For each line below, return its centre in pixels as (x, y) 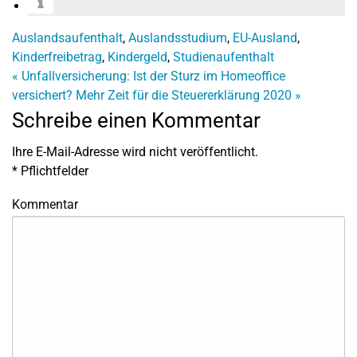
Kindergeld (137, 57)
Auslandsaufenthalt (67, 37)
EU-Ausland (265, 37)
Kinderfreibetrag (57, 57)
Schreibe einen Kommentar (136, 120)
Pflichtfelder (53, 171)
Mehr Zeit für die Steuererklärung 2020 (185, 95)
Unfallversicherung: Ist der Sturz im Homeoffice (152, 76)
